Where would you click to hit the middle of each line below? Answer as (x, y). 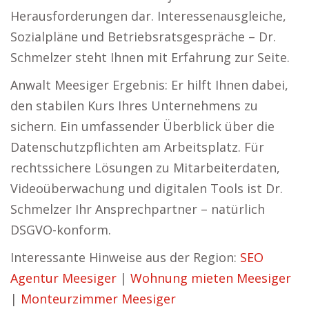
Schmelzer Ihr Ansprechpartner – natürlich (138, 209)
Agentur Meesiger (63, 278)
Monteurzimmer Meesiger (98, 299)
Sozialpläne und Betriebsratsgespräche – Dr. (143, 37)
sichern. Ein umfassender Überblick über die (142, 126)
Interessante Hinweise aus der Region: (125, 257)
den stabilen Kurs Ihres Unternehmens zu (134, 106)
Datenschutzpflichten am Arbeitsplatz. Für (137, 147)
